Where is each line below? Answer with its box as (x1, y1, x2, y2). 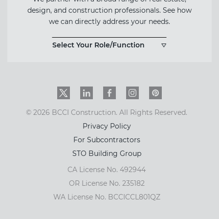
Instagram (132, 87, 163, 95)
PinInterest (155, 87, 188, 95)
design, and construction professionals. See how (27, 6, 192, 15)
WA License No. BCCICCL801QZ (53, 193, 160, 202)
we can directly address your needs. (49, 17, 170, 26)
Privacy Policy (82, 122, 131, 131)
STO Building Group (72, 149, 141, 158)
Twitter (63, 87, 84, 95)
